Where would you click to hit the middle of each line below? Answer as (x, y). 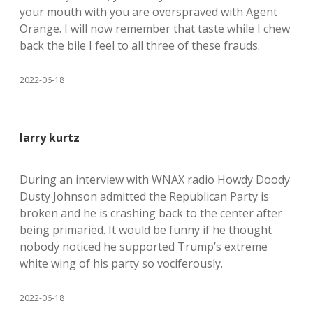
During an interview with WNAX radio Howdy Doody (155, 180)
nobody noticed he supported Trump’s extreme (144, 247)
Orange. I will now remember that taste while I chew (155, 29)
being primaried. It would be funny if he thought (146, 230)
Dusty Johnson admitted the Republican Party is (144, 196)
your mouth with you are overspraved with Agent (148, 12)
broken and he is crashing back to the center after (151, 213)
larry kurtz (50, 138)
